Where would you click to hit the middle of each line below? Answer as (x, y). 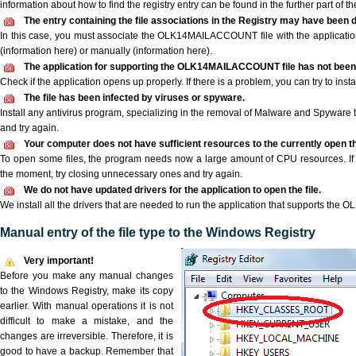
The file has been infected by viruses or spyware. (134, 98)
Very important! (59, 261)
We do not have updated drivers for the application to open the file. (172, 190)
